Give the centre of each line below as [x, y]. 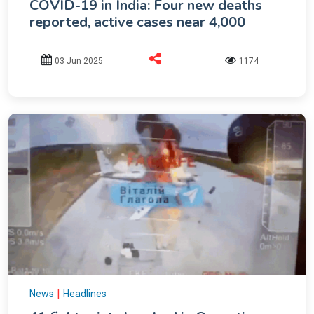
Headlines [85, 293]
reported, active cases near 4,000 [137, 22]
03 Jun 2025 [79, 61]
